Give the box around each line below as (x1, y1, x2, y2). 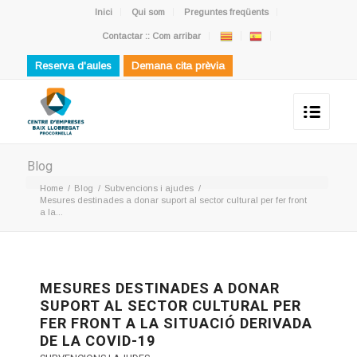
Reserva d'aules (34, 60, 112, 72)
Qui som (131, 7, 166, 17)
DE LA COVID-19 (39, 332, 155, 349)
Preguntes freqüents (184, 7, 269, 17)
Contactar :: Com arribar (101, 31, 201, 41)
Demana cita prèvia (131, 60, 225, 72)
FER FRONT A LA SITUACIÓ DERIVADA (39, 315, 312, 331)
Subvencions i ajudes (104, 183, 194, 193)
